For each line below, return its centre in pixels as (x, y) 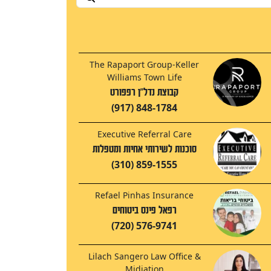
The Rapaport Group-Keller (144, 65)
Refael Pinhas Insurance (144, 195)
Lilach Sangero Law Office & (144, 256)
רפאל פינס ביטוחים (144, 211)
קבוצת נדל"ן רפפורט (144, 93)
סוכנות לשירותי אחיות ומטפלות (144, 149)
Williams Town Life (144, 77)
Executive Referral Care (144, 134)
